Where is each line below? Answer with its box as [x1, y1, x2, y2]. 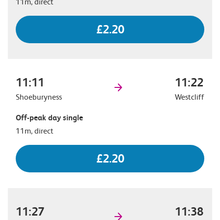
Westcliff [175, 92, 204, 102]
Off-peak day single [16, 112, 83, 122]
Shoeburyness [16, 92, 62, 102]
